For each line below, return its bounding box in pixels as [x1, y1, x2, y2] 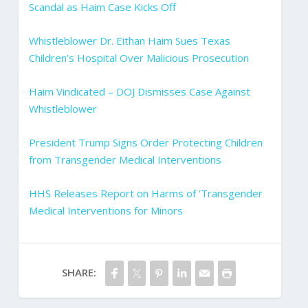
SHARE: [61, 265, 96, 279]
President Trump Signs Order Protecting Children [28, 135, 263, 149]
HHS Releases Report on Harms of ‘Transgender [28, 186, 263, 200]
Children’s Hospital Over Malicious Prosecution [28, 50, 249, 65]
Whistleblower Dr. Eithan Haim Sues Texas [28, 33, 230, 47]
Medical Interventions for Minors [28, 203, 183, 217]
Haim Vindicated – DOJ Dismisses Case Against [28, 84, 250, 98]
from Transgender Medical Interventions [28, 152, 221, 166]
